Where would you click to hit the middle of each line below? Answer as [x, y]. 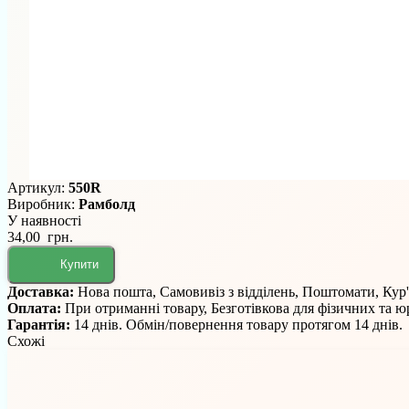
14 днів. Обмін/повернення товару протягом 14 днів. [238, 324]
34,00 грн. [40, 236]
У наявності [44, 220]
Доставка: [42, 291]
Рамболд [107, 204]
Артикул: [38, 187]
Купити [79, 265]
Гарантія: [41, 324]
